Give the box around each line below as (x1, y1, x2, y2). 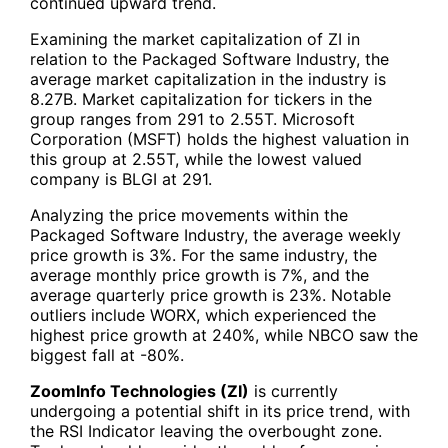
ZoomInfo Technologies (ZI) (30, 380, 249, 401)
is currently (249, 380, 338, 401)
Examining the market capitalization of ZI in (30, 28, 360, 49)
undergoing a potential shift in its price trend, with (30, 400, 410, 421)
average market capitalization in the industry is (30, 68, 386, 89)
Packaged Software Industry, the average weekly (30, 224, 401, 245)
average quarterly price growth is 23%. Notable (30, 284, 391, 305)
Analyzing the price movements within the (30, 204, 348, 225)
